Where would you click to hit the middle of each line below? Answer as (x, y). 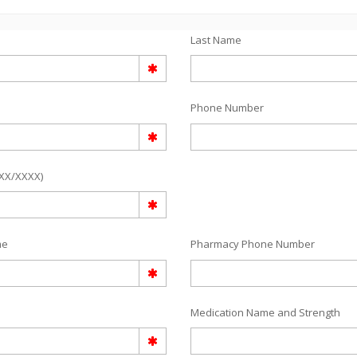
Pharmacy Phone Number (253, 244)
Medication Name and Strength (265, 312)
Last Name (216, 39)
